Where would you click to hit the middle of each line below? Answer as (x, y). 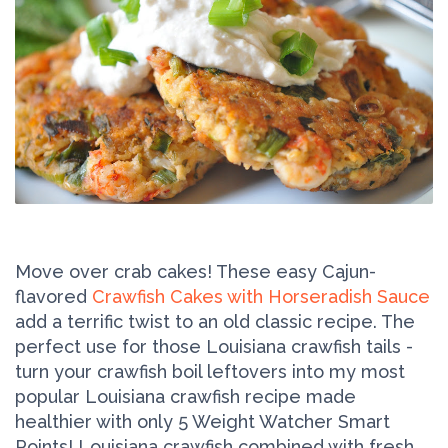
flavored (53, 296)
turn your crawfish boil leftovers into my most (210, 371)
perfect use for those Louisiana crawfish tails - (214, 346)
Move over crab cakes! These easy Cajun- (195, 271)
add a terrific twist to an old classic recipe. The (215, 321)
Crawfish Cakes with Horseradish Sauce (261, 296)
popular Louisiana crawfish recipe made (185, 396)
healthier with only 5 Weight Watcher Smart (202, 421)
